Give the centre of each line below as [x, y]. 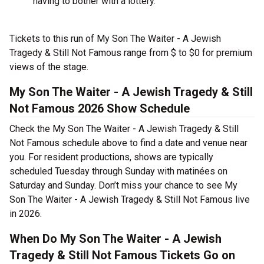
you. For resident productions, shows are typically [111, 157]
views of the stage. [49, 67]
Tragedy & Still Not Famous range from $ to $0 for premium [131, 53]
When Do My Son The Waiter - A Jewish [115, 239]
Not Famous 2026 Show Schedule [100, 108]
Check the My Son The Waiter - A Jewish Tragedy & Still [124, 129]
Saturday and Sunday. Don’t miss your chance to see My [123, 185]
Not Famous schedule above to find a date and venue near [128, 143]
